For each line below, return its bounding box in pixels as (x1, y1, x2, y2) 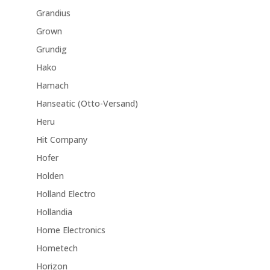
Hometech (36, 242, 78, 254)
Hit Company (36, 134, 87, 146)
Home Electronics (36, 224, 105, 236)
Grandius (36, 7, 71, 19)
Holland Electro (36, 188, 96, 200)
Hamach (36, 80, 69, 92)
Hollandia (36, 206, 72, 218)
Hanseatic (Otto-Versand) (36, 98, 138, 110)
